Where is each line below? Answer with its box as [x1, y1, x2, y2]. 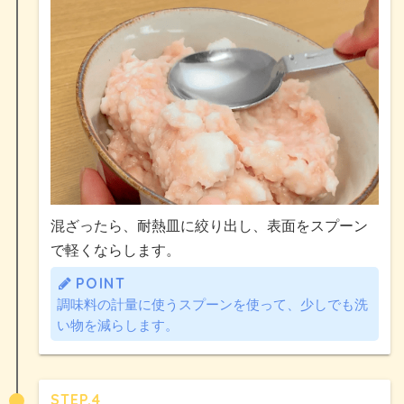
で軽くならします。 [50, 240, 180, 259]
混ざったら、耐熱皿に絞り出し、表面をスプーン [50, 216, 368, 234]
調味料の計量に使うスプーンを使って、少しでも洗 [57, 295, 368, 313]
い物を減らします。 [57, 316, 179, 334]
